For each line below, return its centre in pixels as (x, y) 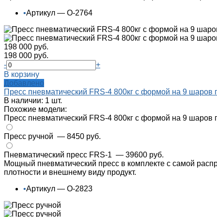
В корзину (22, 75)
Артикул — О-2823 (59, 189)
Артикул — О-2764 (59, 13)
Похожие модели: (35, 109)
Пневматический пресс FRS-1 (59, 155)
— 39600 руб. (140, 155)
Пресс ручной (30, 137)
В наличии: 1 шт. (33, 101)
